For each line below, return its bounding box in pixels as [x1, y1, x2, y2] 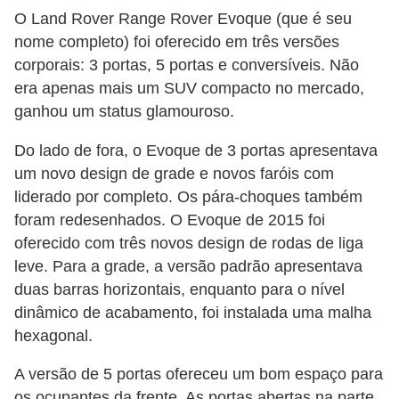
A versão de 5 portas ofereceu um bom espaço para [14, 365, 383, 384]
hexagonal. [14, 326, 93, 345]
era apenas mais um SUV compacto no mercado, [14, 79, 364, 98]
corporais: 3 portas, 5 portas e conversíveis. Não [14, 56, 359, 75]
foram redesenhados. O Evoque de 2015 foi [14, 210, 325, 229]
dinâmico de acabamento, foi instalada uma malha [14, 303, 371, 322]
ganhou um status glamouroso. [14, 102, 234, 121]
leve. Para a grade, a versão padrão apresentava [14, 256, 362, 275]
